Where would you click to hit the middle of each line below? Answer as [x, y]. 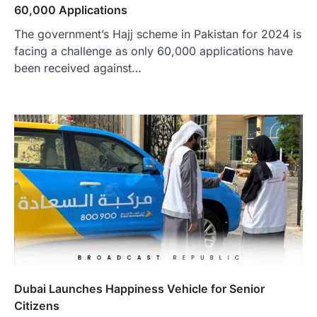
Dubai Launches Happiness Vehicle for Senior [139, 289]
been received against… [78, 68]
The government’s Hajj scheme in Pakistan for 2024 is [158, 34]
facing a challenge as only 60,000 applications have [154, 51]
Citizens [37, 306]
